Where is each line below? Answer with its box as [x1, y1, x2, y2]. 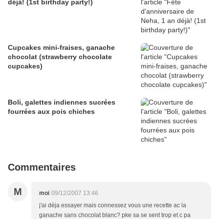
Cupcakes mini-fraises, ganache [8, 44, 115, 52]
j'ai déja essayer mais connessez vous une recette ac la [39, 202, 186, 209]
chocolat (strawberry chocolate [8, 53, 112, 61]
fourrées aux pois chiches [8, 108, 95, 116]
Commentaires [8, 162, 76, 173]
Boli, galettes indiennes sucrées [8, 98, 115, 107]
